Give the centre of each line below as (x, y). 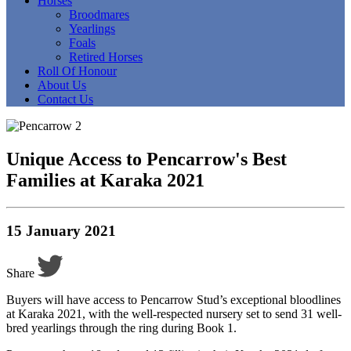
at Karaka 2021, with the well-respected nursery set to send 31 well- (174, 314)
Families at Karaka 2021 (105, 180)
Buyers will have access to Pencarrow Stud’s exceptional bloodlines (174, 300)
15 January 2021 (61, 231)
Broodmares (99, 14)
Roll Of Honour (77, 71)
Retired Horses (106, 56)
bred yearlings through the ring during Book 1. (121, 328)
